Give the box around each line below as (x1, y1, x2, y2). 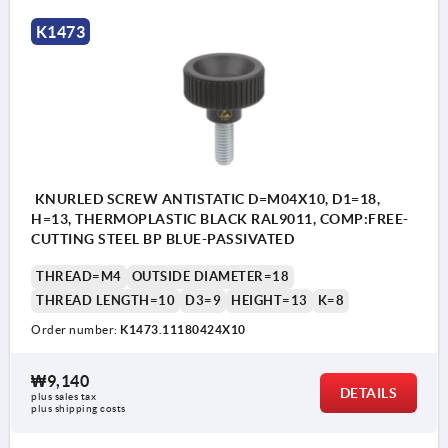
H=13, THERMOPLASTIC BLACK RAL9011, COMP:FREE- (31, 210, 409, 227)
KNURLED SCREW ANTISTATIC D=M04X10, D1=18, (31, 190, 380, 207)
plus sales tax (31, 390, 96, 402)
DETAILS (339, 384, 397, 401)
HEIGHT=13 (231, 292, 308, 308)
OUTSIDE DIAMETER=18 (131, 268, 289, 284)
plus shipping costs (31, 402, 126, 414)
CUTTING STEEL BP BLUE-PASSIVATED (31, 230, 294, 247)
